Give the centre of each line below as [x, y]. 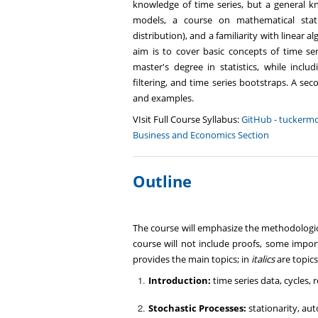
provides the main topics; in [192, 259]
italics [263, 259]
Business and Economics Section [201, 135]
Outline [162, 181]
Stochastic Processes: [198, 308]
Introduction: [180, 280]
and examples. [164, 98]
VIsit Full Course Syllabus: [186, 119]
